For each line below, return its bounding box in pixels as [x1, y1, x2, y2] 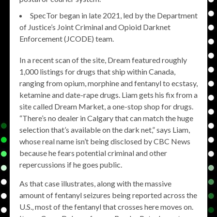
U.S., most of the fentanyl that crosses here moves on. [19, 202, 193, 211]
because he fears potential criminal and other [19, 148, 167, 157]
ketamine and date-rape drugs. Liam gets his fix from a [19, 90, 198, 99]
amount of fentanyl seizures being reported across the [19, 190, 197, 200]
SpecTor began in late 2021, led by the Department [30, 11, 198, 20]
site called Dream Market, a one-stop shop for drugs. [19, 102, 193, 111]
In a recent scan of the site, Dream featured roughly [19, 55, 187, 64]
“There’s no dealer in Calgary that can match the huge [19, 113, 193, 123]
